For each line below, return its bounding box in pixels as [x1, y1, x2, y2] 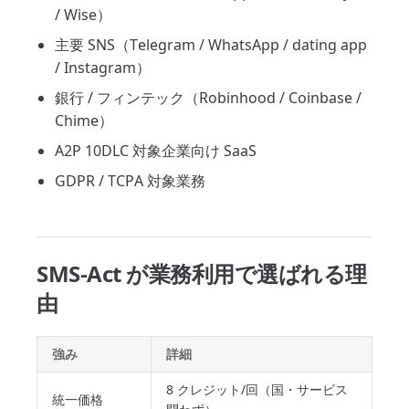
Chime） [55, 110, 113, 131]
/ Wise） [55, 5, 111, 25]
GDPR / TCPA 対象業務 [55, 171, 205, 191]
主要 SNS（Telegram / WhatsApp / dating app [55, 35, 367, 55]
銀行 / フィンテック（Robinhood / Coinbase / [55, 88, 362, 108]
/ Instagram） [55, 58, 151, 78]
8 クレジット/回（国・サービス [166, 381, 348, 398]
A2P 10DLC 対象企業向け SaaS [55, 141, 257, 161]
